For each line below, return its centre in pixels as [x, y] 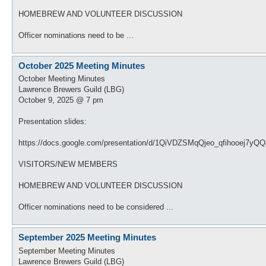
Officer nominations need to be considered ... [96, 207]
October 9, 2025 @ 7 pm [61, 100]
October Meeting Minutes [62, 79]
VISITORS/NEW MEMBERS [68, 164]
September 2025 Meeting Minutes [87, 237]
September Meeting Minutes [67, 251]
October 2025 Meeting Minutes [82, 65]
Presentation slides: [53, 121]
